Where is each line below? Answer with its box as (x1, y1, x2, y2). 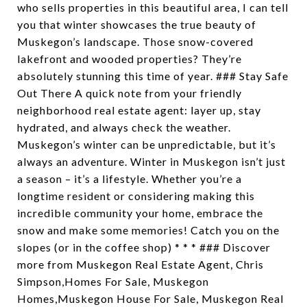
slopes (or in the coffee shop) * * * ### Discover (17, 241, 271, 254)
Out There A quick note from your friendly (17, 86, 242, 99)
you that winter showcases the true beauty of (17, 18, 256, 31)
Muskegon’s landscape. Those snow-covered (17, 35, 254, 48)
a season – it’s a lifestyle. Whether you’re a (17, 172, 242, 185)
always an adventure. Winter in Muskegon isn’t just (17, 155, 286, 168)
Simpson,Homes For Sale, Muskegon (17, 275, 209, 288)
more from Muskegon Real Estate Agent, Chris (17, 258, 264, 271)
